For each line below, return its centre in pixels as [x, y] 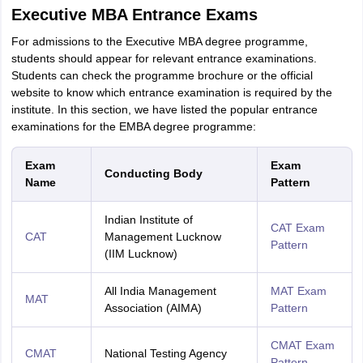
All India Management [160, 291]
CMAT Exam [302, 345]
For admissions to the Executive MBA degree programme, [159, 41]
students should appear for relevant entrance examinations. [164, 58]
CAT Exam [297, 228]
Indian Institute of [148, 220]
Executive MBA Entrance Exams [134, 15]
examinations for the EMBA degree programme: [133, 126]
